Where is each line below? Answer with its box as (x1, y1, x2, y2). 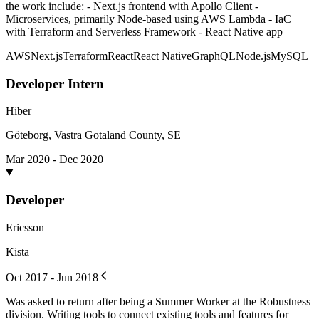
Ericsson (6, 221, 44, 234)
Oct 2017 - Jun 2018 (6, 271, 98, 283)
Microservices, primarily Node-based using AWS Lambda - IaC (6, 12, 291, 25)
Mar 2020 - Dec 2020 (6, 153, 103, 166)
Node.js (236, 49, 271, 62)
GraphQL (192, 49, 236, 62)
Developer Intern (6, 75, 104, 91)
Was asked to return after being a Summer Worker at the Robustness (6, 295, 310, 308)
